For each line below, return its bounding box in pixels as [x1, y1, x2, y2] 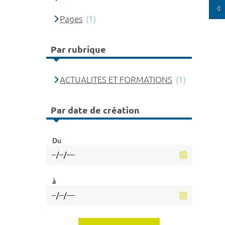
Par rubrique [51, 44, 106, 55]
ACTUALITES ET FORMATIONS [60, 74, 173, 84]
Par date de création [51, 105, 140, 116]
